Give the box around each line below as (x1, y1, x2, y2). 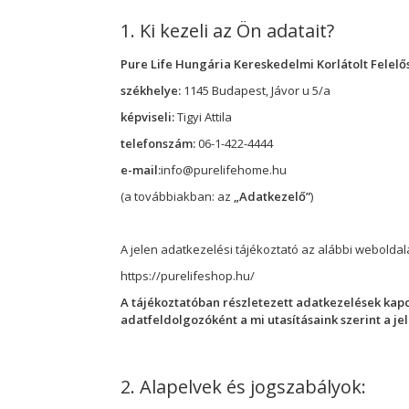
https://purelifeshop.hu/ (121, 267, 255, 284)
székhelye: (121, 81, 184, 99)
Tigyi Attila (177, 108, 232, 125)
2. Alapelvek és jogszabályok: (121, 373, 366, 399)
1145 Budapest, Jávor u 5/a (184, 81, 330, 99)
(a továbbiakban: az (121, 187, 234, 204)
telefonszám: (121, 134, 198, 152)
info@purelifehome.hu (161, 161, 287, 178)
